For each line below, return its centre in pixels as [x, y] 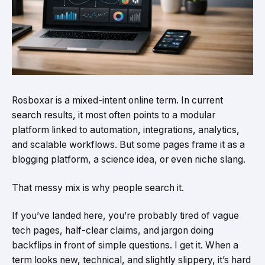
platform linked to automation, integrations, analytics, [126, 130]
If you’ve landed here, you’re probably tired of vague [125, 216]
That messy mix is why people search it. [98, 188]
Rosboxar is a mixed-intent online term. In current [117, 101]
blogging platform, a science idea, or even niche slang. [129, 160]
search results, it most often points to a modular [114, 115]
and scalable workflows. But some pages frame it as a [128, 145]
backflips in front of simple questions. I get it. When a [125, 245]
